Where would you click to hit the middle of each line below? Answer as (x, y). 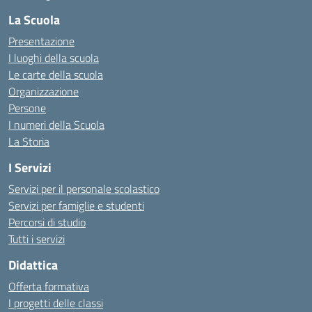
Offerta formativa (49, 286)
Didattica (33, 265)
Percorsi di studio (47, 222)
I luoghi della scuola (54, 58)
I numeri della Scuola (56, 125)
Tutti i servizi (37, 239)
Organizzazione (44, 91)
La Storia (29, 141)
